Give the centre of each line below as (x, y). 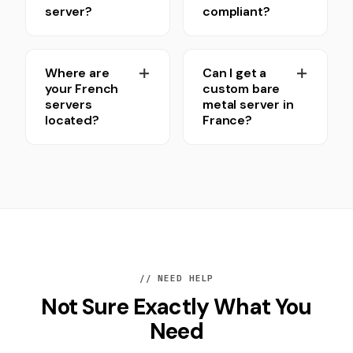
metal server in (248, 104)
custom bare (242, 89)
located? (72, 120)
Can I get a (235, 73)
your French (82, 89)
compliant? (236, 11)
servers (69, 104)
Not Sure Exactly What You (176, 307)
